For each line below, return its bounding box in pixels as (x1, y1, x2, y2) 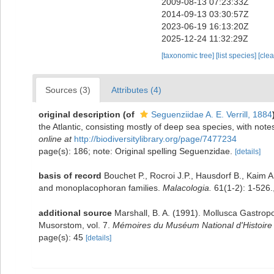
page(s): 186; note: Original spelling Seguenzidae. (39, 146, 235, 156)
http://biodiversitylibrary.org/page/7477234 (74, 134, 237, 144)
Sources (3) (45, 85, 91, 95)
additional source (39, 207, 112, 218)
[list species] (215, 51, 258, 60)
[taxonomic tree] (161, 51, 216, 60)
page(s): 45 (39, 232, 86, 242)
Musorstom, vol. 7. (39, 220, 113, 230)
